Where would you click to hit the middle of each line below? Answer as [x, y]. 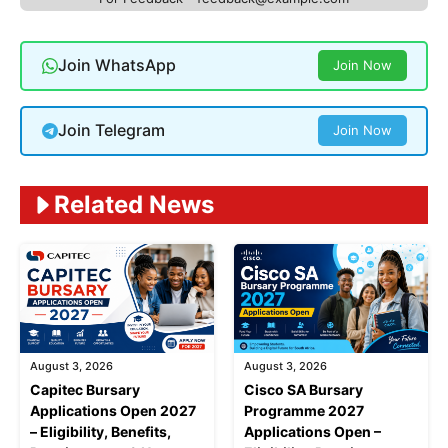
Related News [134, 204]
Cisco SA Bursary [303, 390]
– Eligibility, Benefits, [100, 432]
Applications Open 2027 [113, 411]
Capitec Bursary [85, 390]
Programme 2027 [304, 411]
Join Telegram [111, 130]
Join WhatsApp [116, 65]
